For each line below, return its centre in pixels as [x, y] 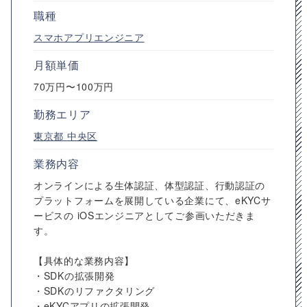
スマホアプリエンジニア [89, 37]
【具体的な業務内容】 [84, 260]
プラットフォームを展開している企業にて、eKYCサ [152, 200]
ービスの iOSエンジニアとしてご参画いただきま [145, 215]
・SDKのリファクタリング [95, 291]
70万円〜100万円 [74, 86]
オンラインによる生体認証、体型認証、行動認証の [150, 185]
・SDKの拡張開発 [74, 275]
